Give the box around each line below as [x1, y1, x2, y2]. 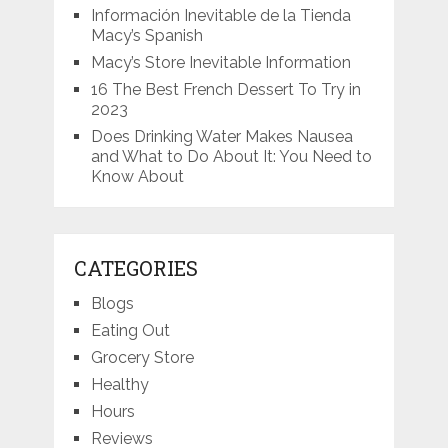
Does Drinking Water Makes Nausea [90, 127, 353, 147]
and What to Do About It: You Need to [90, 147, 372, 167]
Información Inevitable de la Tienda [90, 6, 351, 26]
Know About [90, 167, 184, 187]
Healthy [90, 375, 149, 395]
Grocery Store [90, 348, 194, 368]
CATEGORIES [73, 255, 198, 282]
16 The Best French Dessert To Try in [90, 80, 361, 100]
